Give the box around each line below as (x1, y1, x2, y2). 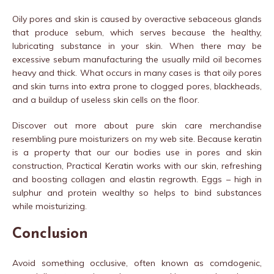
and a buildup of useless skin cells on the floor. (12, 94, 199, 105)
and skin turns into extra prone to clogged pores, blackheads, (12, 80, 262, 92)
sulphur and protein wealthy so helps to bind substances (12, 187, 262, 198)
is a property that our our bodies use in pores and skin (12, 146, 262, 158)
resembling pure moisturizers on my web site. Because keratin (12, 133, 262, 144)
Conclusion (12, 226, 88, 242)
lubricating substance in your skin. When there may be (12, 40, 262, 51)
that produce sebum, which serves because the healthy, (12, 26, 262, 38)
